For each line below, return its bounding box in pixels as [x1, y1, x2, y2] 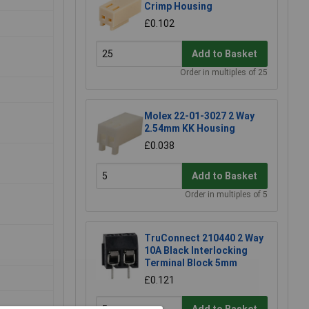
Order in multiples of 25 [180, 68, 268, 78]
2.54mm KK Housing [144, 123, 235, 134]
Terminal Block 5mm [144, 257, 237, 269]
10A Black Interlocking [144, 245, 248, 257]
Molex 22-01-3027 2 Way [144, 110, 255, 122]
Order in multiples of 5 [185, 190, 268, 200]
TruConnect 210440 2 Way [144, 232, 263, 244]
